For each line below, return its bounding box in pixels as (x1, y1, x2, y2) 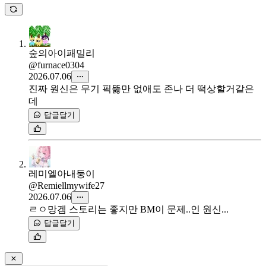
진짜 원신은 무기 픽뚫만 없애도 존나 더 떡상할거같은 (28, 84, 254, 94)
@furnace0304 (28, 60, 84, 71)
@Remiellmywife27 (28, 180, 104, 191)
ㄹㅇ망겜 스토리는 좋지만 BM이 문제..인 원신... (28, 204, 229, 215)
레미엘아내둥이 (28, 169, 95, 179)
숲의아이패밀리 (28, 48, 95, 59)
